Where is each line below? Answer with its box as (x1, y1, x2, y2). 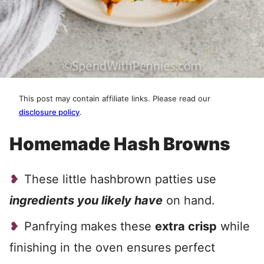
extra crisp (155, 219, 217, 233)
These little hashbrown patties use (24, 172, 216, 186)
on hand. (163, 193, 215, 207)
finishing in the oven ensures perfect (9, 240, 215, 255)
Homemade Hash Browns (9, 133, 230, 154)
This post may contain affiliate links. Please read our (19, 94, 210, 103)
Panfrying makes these (24, 219, 155, 233)
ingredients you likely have (9, 193, 163, 207)
